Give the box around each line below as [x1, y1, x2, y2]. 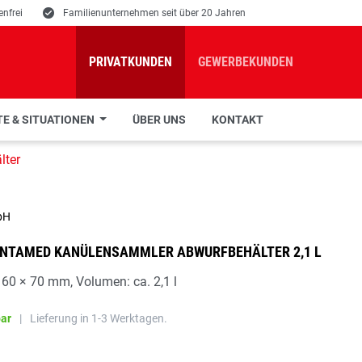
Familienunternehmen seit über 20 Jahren [63, 7, 246, 19]
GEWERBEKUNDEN [198, 54, 293, 69]
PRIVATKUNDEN [89, 54, 172, 69]
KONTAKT [211, 113, 263, 126]
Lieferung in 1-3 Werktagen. [30, 312, 167, 325]
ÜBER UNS [132, 113, 186, 126]
